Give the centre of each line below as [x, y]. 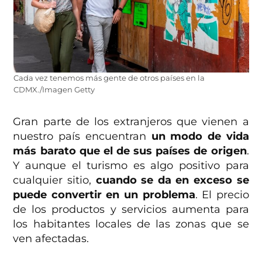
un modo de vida [200, 136]
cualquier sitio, [54, 180]
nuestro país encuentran [82, 136]
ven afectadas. [51, 238]
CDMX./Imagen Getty [54, 89]
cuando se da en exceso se [172, 180]
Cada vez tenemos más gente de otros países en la [109, 78]
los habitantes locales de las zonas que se [131, 224]
